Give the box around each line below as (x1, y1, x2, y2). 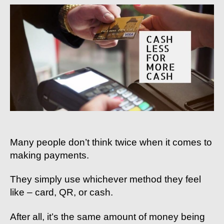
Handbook (141, 1, 174, 10)
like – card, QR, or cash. (10, 187, 113, 198)
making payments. (10, 149, 89, 160)
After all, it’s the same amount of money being (10, 211, 205, 222)
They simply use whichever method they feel (10, 174, 201, 185)
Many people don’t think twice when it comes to (10, 136, 212, 147)
